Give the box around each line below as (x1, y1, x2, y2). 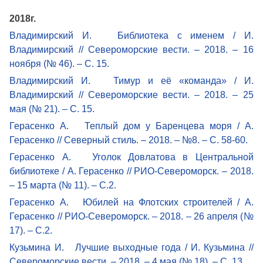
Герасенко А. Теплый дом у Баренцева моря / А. (9, 120, 254, 131)
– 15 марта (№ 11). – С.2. (9, 180, 117, 190)
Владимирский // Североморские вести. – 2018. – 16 (9, 44, 254, 55)
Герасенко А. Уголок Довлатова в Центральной (9, 151, 254, 162)
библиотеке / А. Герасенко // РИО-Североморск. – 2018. (9, 166, 254, 176)
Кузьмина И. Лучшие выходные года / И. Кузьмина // (9, 242, 254, 252)
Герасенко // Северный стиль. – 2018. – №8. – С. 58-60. (9, 134, 248, 145)
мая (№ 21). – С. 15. (9, 103, 95, 114)
